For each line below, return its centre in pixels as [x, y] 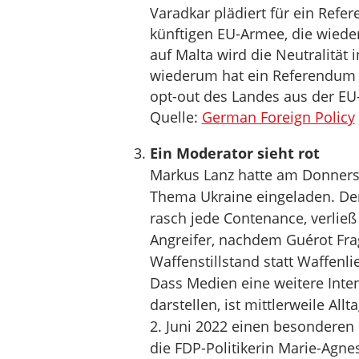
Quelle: [175, 117]
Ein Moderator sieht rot [234, 153]
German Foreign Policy [278, 117]
